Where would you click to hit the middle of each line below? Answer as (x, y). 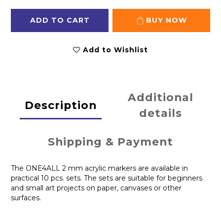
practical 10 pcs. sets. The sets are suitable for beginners (107, 178)
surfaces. (26, 198)
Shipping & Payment (110, 142)
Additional (160, 97)
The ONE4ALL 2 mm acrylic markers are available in (99, 168)
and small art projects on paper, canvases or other (96, 188)
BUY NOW (166, 20)
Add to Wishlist (115, 50)
